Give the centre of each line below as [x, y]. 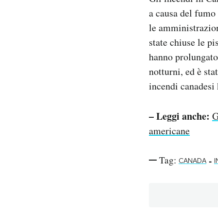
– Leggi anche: [179, 116]
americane [169, 131]
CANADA [192, 161]
